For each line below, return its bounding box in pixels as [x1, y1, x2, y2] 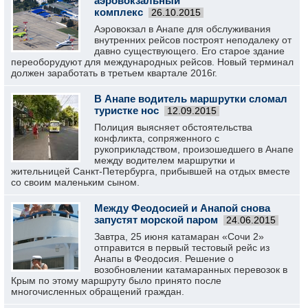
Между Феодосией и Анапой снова [94, 202, 270, 214]
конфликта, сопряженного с [94, 133, 219, 144]
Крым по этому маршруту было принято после [11, 275, 221, 286]
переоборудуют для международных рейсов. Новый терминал [11, 56, 294, 67]
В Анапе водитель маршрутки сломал [94, 93, 287, 104]
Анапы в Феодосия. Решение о [94, 253, 234, 264]
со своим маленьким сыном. [11, 177, 140, 188]
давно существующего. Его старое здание [94, 45, 285, 56]
